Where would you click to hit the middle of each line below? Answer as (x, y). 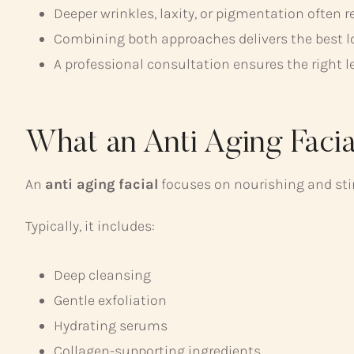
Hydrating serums (111, 325)
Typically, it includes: (90, 226)
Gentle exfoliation (110, 300)
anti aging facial (102, 184)
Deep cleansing (102, 275)
